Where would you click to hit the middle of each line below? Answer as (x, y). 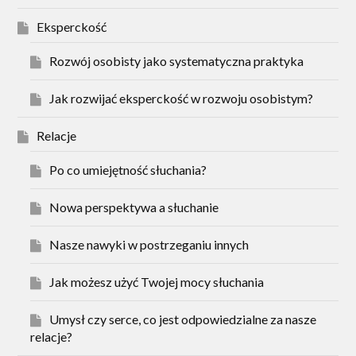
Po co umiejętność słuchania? (128, 170)
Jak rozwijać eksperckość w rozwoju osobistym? (182, 99)
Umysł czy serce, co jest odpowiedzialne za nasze (183, 319)
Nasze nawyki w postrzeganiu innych (149, 245)
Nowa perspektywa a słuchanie (134, 207)
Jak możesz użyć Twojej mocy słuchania (157, 282)
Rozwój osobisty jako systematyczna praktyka (177, 61)
